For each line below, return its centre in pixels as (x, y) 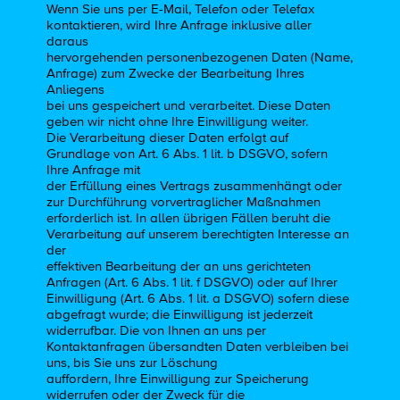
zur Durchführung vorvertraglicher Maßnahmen (184, 202)
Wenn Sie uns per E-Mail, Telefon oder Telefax (181, 9)
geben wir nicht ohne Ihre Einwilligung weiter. (178, 121)
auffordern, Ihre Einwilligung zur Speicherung (178, 379)
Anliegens (76, 89)
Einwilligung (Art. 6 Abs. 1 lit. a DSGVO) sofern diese (198, 298)
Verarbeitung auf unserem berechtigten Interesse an (198, 234)
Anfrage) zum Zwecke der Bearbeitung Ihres (176, 73)
